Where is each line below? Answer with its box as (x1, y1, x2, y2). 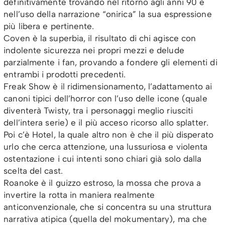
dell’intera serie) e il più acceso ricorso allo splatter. (4, 118, 208, 128)
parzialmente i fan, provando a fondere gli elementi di (4, 57, 217, 68)
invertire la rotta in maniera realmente (4, 190, 155, 200)
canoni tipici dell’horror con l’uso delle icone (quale (4, 93, 207, 104)
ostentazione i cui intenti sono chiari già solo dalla (4, 154, 202, 164)
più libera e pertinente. (4, 21, 94, 32)
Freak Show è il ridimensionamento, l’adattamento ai (4, 81, 212, 92)
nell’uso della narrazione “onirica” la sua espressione (4, 9, 212, 20)
